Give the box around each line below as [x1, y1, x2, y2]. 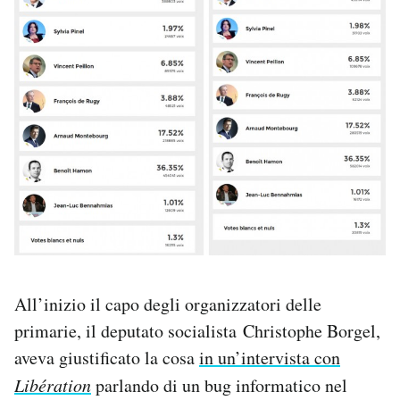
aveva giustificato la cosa [14, 345, 199, 370]
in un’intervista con [199, 345, 340, 370]
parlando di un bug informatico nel [91, 372, 347, 397]
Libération [14, 372, 91, 396]
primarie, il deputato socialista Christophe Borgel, [14, 318, 380, 343]
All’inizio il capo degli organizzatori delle [14, 291, 321, 316]
